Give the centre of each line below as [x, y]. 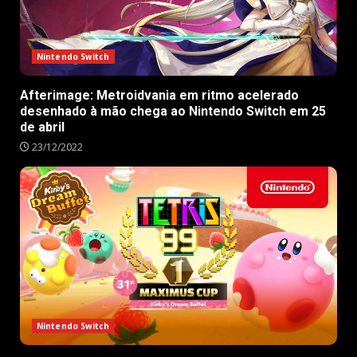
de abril [42, 127]
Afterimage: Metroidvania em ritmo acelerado [159, 95]
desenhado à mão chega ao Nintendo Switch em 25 [173, 111]
